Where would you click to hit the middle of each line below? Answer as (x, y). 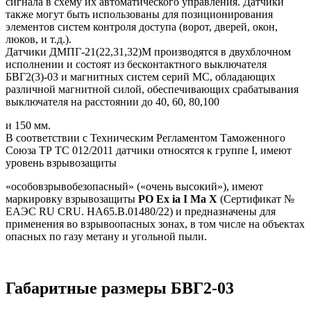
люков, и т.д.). (39, 39)
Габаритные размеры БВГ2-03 (120, 288)
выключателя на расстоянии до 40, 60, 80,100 (112, 101)
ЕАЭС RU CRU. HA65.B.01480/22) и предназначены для (141, 211)
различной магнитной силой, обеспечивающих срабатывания (152, 89)
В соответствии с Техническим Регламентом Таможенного (145, 137)
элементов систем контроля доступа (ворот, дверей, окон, (142, 26)
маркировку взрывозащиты (72, 199)
